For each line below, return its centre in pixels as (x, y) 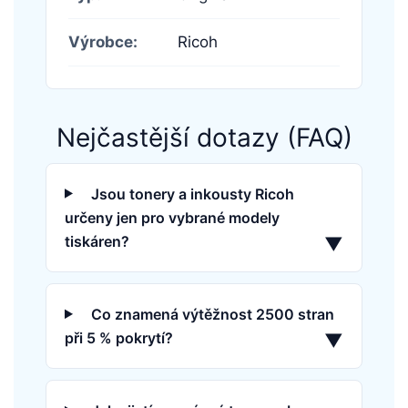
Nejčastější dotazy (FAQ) (204, 137)
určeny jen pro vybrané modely (172, 217)
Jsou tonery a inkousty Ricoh (192, 194)
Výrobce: (103, 41)
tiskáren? (97, 242)
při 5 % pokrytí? (119, 338)
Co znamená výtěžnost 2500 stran (212, 315)
